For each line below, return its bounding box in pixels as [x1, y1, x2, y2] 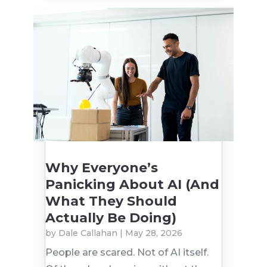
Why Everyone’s [45, 160, 158, 176]
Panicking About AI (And [45, 176, 219, 193]
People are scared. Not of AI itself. [45, 247, 209, 259]
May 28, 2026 [125, 228, 182, 239]
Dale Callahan [58, 228, 117, 239]
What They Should [45, 193, 177, 210]
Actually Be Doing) [45, 210, 176, 226]
